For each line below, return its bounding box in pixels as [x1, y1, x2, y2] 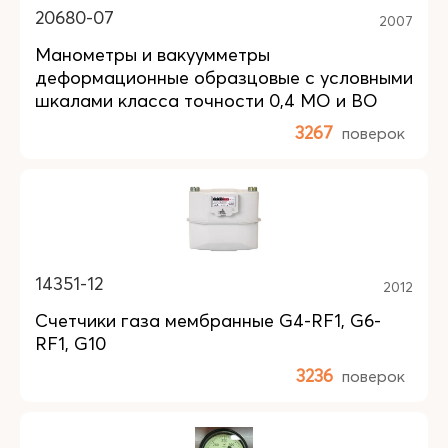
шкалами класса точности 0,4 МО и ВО [35, 89, 378, 112]
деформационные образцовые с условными [35, 66, 413, 89]
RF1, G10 [35, 332, 106, 355]
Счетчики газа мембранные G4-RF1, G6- [35, 309, 381, 332]
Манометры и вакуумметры [35, 43, 270, 66]
